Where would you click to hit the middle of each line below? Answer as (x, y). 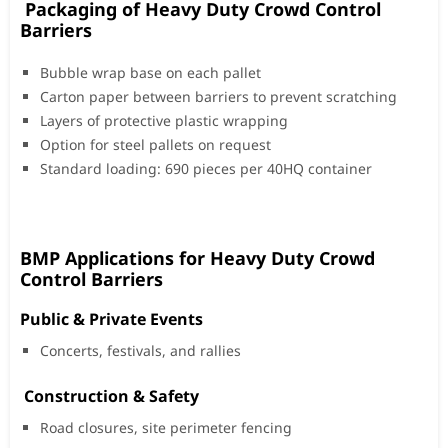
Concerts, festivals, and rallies (140, 350)
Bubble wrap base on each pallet (150, 72)
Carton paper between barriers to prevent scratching (218, 96)
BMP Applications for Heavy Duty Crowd (197, 257)
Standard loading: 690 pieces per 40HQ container (206, 168)
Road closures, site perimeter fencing (166, 427)
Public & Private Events (111, 318)
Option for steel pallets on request (155, 144)
